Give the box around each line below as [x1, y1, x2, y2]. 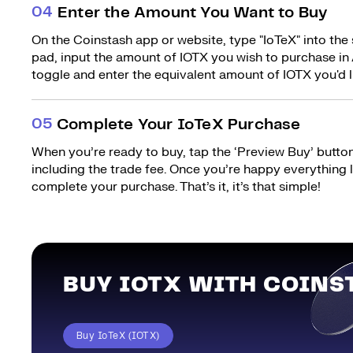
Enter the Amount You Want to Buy [58, 6, 328, 20]
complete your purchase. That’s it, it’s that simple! [32, 179, 321, 195]
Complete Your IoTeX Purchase [57, 117, 301, 132]
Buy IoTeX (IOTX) [76, 331, 160, 340]
